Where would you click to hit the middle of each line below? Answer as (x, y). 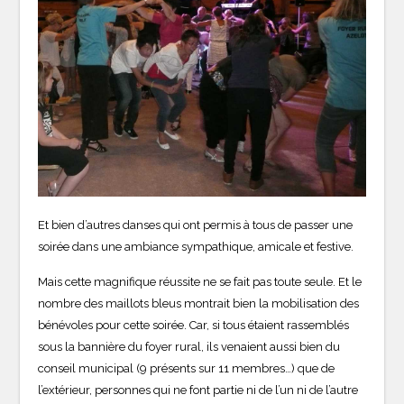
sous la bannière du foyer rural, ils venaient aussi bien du (189, 346)
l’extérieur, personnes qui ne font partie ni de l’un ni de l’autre (198, 390)
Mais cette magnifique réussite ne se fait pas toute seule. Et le (200, 281)
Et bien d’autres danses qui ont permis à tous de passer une (196, 225)
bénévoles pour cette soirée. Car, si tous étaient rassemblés (194, 325)
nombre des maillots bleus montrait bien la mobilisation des (199, 303)
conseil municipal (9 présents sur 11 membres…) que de (187, 368)
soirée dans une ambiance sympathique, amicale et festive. (196, 246)
